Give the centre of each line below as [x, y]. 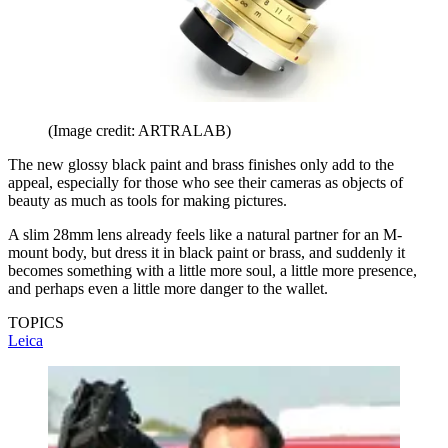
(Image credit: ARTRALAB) [139, 130]
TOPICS [36, 322]
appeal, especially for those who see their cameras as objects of [205, 182]
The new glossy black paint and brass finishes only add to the [201, 164]
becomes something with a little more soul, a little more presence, [212, 270]
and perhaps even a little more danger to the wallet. [168, 288]
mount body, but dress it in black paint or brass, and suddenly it [206, 252]
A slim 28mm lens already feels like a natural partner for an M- [205, 234]
